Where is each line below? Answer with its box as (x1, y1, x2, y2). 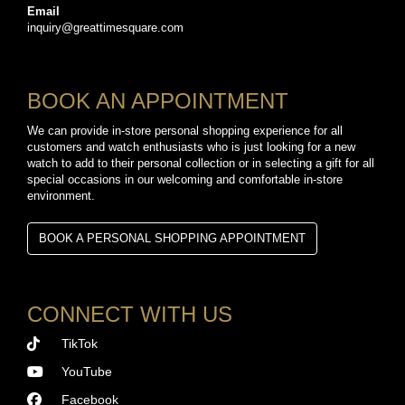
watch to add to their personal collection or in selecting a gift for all (27, 156, 374, 171)
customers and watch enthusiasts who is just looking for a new (27, 140, 355, 155)
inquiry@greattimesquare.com (27, 21, 184, 35)
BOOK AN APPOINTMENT (27, 89, 288, 114)
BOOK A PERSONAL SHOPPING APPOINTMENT (39, 231, 306, 246)
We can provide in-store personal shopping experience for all (27, 124, 343, 138)
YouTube (61, 364, 112, 380)
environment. (27, 189, 95, 203)
